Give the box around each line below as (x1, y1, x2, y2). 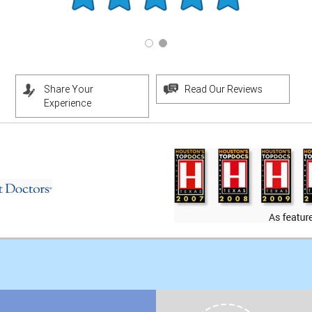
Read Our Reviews (185, 84, 263, 95)
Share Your (44, 84, 93, 95)
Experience (44, 97, 91, 109)
